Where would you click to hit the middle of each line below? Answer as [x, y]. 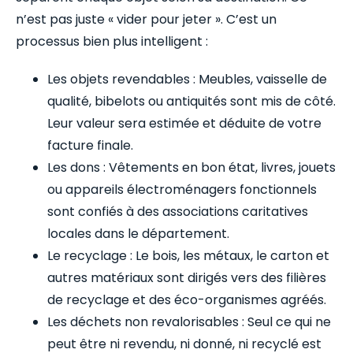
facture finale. [90, 145]
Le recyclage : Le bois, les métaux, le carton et [188, 255]
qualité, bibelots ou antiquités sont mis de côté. [191, 101]
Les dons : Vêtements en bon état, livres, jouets [191, 167]
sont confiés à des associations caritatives [178, 211]
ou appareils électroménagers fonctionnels [182, 189]
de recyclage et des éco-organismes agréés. [187, 299]
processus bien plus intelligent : [112, 41]
